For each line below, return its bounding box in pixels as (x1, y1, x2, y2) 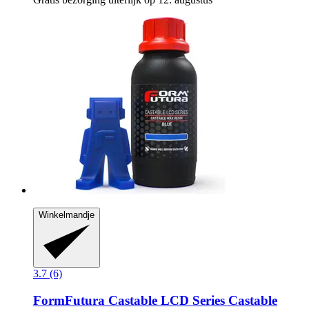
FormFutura (33, 292, 105, 308)
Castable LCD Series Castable (105, 292, 277, 308)
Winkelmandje (39, 209, 94, 220)
